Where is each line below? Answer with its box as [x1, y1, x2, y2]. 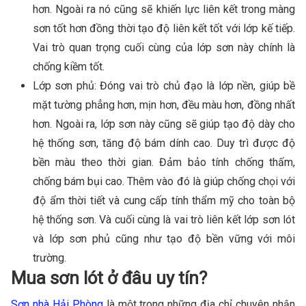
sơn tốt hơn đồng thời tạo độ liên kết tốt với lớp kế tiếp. [33, 21, 295, 35]
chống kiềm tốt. [33, 59, 105, 73]
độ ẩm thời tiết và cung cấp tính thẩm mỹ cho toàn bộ [33, 193, 295, 207]
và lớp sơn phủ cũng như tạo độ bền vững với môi [33, 232, 295, 245]
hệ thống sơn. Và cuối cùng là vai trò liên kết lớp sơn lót [33, 212, 295, 226]
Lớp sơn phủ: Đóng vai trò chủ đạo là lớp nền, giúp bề [33, 79, 295, 92]
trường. [33, 251, 66, 264]
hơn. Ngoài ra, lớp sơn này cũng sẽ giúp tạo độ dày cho [33, 117, 295, 130]
